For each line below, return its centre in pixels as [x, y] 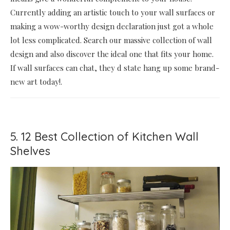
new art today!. [36, 81]
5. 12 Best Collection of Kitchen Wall [104, 136]
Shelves [30, 151]
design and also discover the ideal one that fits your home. [112, 54]
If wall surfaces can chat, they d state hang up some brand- [115, 68]
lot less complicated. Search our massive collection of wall [111, 40]
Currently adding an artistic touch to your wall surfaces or [113, 12]
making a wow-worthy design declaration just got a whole [112, 26]
